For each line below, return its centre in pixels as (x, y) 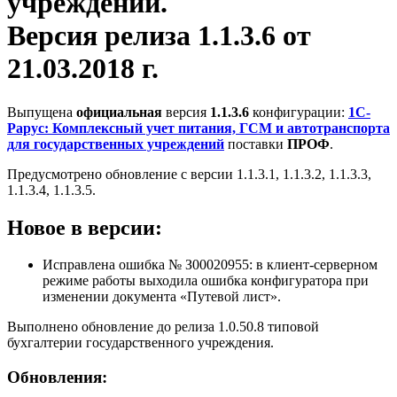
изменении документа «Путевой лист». (162, 297)
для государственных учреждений (116, 144)
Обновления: (57, 378)
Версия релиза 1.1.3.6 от (159, 36)
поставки (256, 144)
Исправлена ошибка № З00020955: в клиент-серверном (210, 265)
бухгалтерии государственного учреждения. (140, 343)
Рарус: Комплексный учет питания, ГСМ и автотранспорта (198, 128)
